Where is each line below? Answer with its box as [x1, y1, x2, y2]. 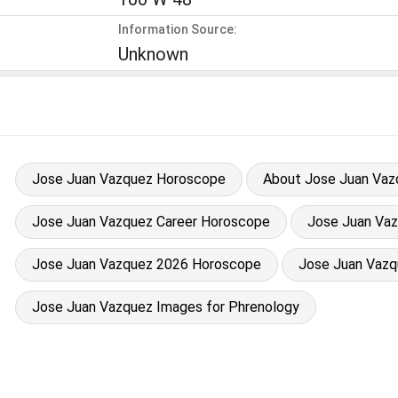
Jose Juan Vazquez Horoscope [31, 170, 226, 187]
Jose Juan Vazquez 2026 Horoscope [31, 255, 261, 273]
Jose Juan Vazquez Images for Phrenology [31, 298, 299, 315]
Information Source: [118, 21, 237, 36]
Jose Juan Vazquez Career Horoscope [31, 212, 270, 230]
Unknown [118, 43, 188, 65]
